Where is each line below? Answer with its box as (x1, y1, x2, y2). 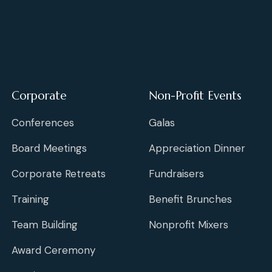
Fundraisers (149, 167, 204, 181)
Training (12, 192, 49, 206)
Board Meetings (12, 141, 87, 155)
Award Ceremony (12, 243, 95, 257)
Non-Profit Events (149, 88, 242, 103)
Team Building (12, 218, 78, 232)
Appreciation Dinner (149, 141, 245, 155)
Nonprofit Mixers (149, 218, 228, 232)
